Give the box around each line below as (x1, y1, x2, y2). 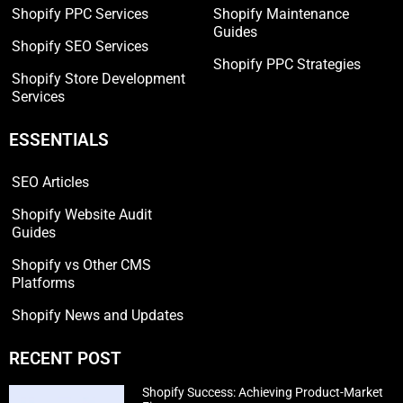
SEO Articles (12, 174, 89, 192)
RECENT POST (9, 348, 121, 370)
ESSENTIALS (9, 130, 109, 151)
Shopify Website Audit (12, 206, 152, 224)
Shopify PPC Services (12, 5, 148, 23)
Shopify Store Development (12, 70, 185, 88)
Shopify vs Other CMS (12, 256, 151, 274)
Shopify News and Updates (12, 307, 184, 325)
